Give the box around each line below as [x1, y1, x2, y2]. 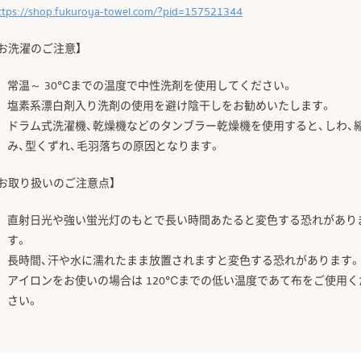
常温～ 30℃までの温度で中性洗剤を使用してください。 [7, 77, 294, 96]
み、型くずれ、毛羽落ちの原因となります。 [7, 138, 222, 156]
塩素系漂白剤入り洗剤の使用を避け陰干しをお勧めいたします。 [7, 98, 333, 116]
